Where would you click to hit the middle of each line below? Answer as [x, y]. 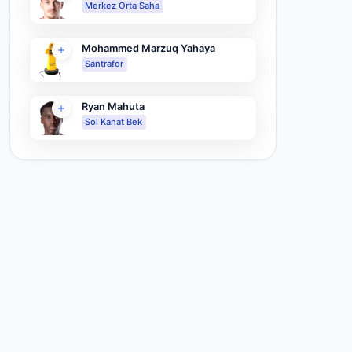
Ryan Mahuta [113, 107]
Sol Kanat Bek [114, 122]
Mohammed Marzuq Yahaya [148, 49]
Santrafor [104, 64]
